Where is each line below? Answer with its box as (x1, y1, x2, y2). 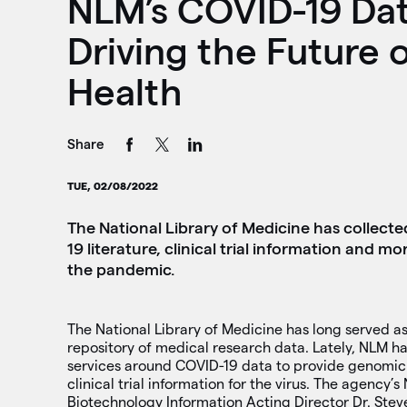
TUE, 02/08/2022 (66, 180, 158, 193)
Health (66, 70, 183, 113)
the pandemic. (66, 261, 174, 279)
